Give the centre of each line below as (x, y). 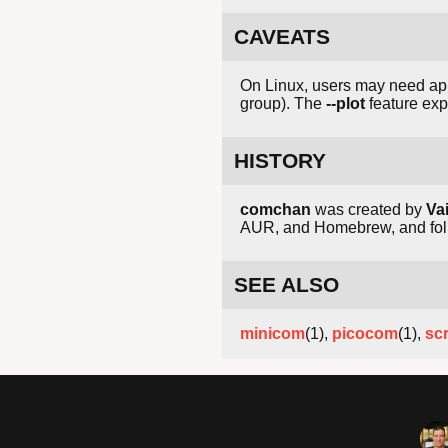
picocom (365, 334)
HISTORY (280, 161)
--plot (345, 104)
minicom (272, 334)
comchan (275, 210)
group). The (283, 104)
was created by (368, 210)
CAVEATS (282, 37)
